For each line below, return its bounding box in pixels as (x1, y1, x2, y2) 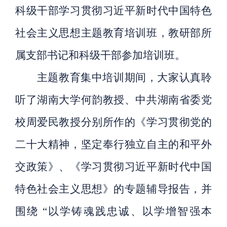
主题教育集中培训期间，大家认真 (36, 71, 201, 84)
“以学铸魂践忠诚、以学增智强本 (42, 205, 212, 218)
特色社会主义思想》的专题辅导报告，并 (15, 183, 212, 196)
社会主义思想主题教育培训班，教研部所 (15, 27, 212, 40)
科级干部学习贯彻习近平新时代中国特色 (15, 5, 212, 17)
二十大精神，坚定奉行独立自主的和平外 (15, 138, 212, 151)
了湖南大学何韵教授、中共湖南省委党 (26, 94, 212, 106)
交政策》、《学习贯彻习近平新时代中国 (15, 161, 212, 173)
